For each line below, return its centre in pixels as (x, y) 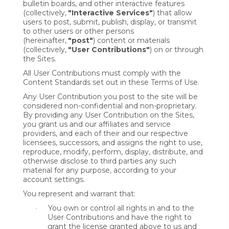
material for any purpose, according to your (100, 170)
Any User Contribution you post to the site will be (110, 97)
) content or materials (131, 40)
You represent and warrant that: (79, 194)
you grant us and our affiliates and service (97, 124)
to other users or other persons (78, 31)
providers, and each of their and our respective (106, 133)
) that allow (172, 13)
